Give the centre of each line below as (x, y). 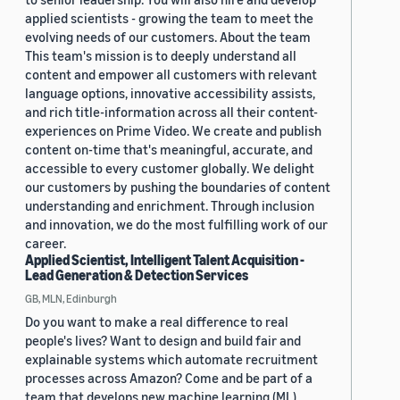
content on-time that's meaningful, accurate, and (169, 150)
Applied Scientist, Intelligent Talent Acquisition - (165, 260)
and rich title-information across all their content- (171, 112)
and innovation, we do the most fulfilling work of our (176, 225)
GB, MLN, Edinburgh (71, 299)
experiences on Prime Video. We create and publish (173, 131)
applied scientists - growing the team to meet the (169, 18)
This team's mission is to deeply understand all (161, 56)
